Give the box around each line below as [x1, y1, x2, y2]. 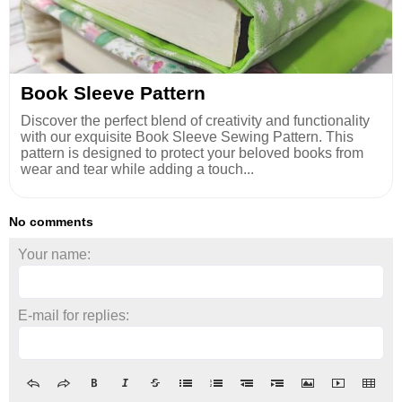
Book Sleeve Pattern [21, 83, 205, 104]
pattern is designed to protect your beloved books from [21, 145, 363, 162]
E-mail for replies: [18, 308, 129, 324]
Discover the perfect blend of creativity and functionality [21, 113, 370, 129]
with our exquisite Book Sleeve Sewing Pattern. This [21, 129, 354, 145]
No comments [9, 214, 93, 230]
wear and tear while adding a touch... [21, 162, 254, 178]
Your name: [18, 247, 91, 263]
